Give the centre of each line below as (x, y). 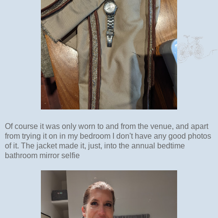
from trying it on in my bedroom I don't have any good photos (108, 136)
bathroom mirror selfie (42, 155)
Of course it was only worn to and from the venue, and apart (107, 126)
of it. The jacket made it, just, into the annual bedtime (95, 145)
